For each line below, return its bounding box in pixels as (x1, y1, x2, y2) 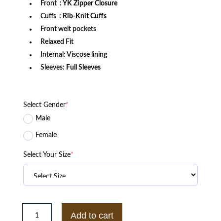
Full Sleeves (66, 64, 101, 71)
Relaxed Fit (40, 38, 74, 45)
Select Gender (23, 101, 66, 109)
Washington (21, 202, 64, 210)
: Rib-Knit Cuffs (59, 12, 107, 20)
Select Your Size (23, 151, 71, 158)
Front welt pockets (40, 25, 96, 33)
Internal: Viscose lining (40, 51, 107, 58)
